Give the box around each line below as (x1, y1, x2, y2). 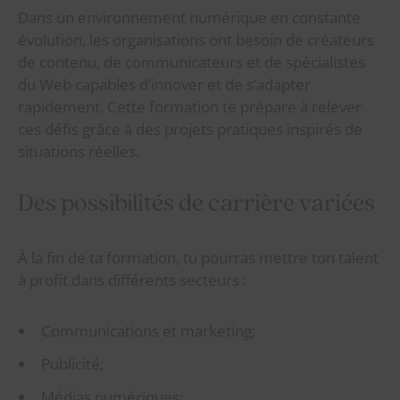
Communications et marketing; (41, 320, 255, 341)
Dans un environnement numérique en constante (18, 6, 361, 28)
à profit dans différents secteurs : (18, 269, 246, 290)
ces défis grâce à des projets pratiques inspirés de (18, 118, 362, 139)
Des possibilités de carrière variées (18, 191, 375, 217)
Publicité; (41, 353, 104, 374)
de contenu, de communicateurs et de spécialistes (18, 51, 365, 72)
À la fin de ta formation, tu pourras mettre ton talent (18, 246, 379, 268)
